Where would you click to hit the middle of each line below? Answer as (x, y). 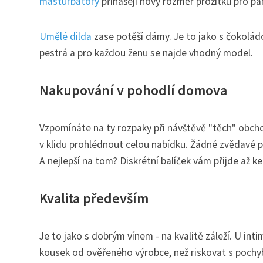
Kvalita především (94, 198)
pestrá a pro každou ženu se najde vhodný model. (146, 53)
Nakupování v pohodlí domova (133, 90)
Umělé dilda (65, 36)
